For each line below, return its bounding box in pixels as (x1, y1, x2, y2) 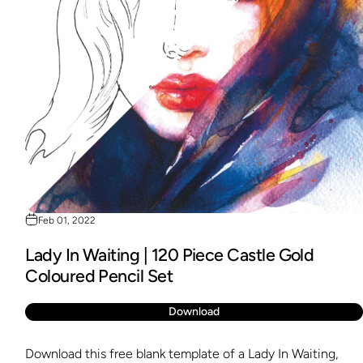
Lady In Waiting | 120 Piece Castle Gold (25, 245, 314, 266)
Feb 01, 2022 (38, 215, 96, 227)
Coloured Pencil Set (25, 266, 173, 287)
